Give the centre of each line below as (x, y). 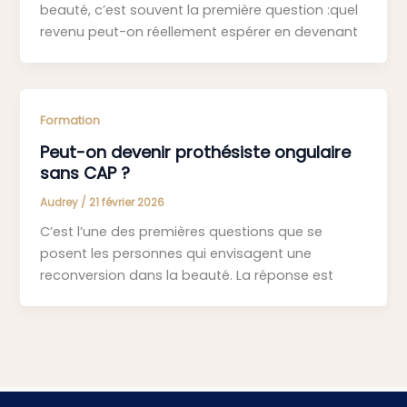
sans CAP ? (85, 173)
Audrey (61, 202)
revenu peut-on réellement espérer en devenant (199, 32)
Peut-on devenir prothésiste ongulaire (196, 152)
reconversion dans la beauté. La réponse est (187, 276)
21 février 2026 (127, 202)
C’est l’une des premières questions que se (182, 232)
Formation (70, 121)
